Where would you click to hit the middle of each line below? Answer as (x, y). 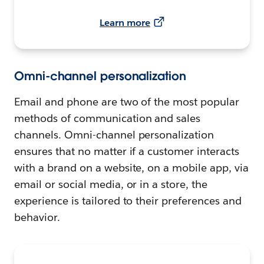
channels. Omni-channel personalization (114, 134)
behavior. (37, 217)
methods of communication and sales (108, 118)
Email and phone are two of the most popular (127, 101)
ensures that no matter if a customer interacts (127, 151)
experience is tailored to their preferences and (128, 200)
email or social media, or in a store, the (111, 184)
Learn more (125, 22)
